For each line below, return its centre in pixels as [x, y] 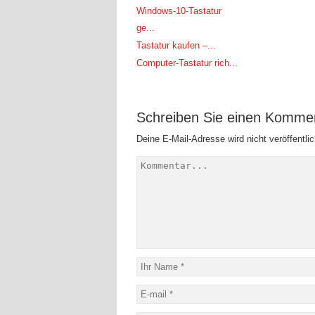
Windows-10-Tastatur [179, 11]
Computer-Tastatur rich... [187, 63]
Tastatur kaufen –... [176, 45]
